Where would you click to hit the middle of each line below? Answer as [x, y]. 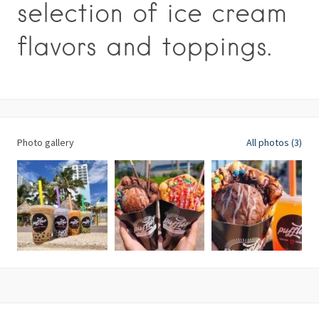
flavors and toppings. [144, 46]
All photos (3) [274, 142]
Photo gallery [46, 142]
